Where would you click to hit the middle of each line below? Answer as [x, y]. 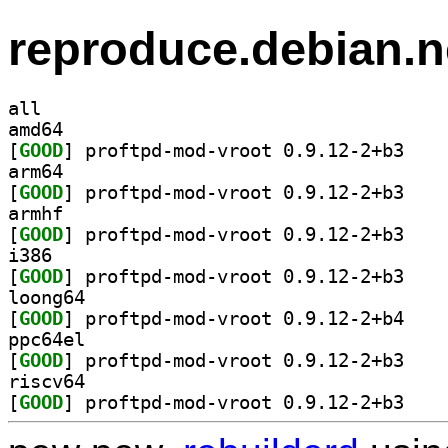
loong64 [46, 297]
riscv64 [46, 381]
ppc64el [46, 339]
